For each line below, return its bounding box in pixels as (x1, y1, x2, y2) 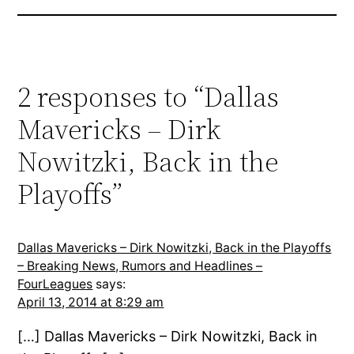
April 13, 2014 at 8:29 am (17, 295, 164, 311)
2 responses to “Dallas (17, 77, 280, 117)
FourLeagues (17, 277, 93, 292)
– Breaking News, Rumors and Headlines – (17, 258, 263, 274)
